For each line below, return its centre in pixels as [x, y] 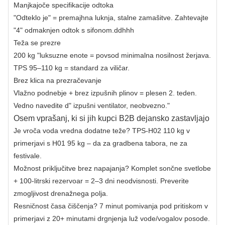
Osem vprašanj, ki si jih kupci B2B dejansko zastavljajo [111, 118]
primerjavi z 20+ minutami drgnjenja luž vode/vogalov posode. [112, 218]
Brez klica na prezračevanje [58, 80]
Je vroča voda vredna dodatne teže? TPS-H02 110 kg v [102, 130]
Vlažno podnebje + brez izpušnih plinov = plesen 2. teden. [105, 93]
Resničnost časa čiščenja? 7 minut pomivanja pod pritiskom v [111, 206]
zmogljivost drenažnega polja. [61, 193]
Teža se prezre [37, 42]
